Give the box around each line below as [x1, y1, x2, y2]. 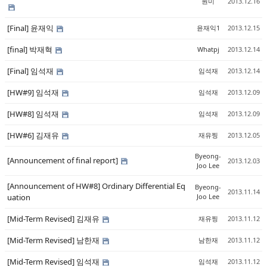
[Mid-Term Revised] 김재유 [7, 213, 101, 224]
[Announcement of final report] [7, 155, 120, 166]
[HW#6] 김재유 [7, 130, 61, 141]
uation [7, 192, 30, 203]
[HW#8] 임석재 [7, 108, 61, 119]
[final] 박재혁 [7, 44, 54, 55]
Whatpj [197, 45, 219, 54]
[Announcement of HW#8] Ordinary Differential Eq [7, 181, 185, 191]
